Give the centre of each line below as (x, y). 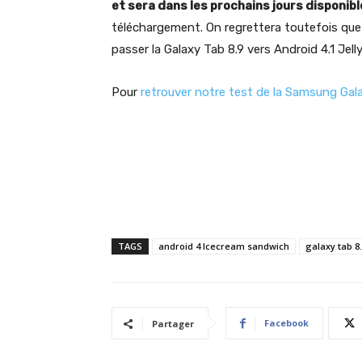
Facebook (286, 323)
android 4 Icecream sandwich (224, 246)
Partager (173, 324)
